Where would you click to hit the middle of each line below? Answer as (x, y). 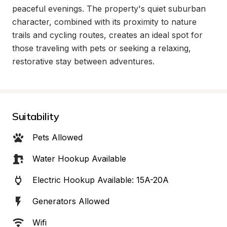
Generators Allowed (71, 201)
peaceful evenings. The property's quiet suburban (109, 9)
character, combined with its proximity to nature (104, 22)
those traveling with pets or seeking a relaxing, (102, 48)
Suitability (36, 116)
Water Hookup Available (79, 159)
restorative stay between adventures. (83, 61)
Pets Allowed (58, 137)
